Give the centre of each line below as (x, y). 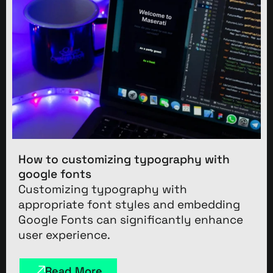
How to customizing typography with (124, 159)
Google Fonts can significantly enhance (131, 219)
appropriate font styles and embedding (129, 204)
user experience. (64, 235)
